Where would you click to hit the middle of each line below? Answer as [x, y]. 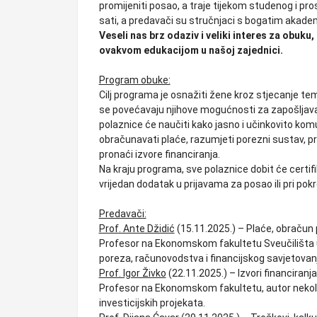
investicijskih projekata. [152, 303]
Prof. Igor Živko [132, 273]
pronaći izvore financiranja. [159, 154]
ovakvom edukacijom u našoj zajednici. [191, 50]
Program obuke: [134, 80]
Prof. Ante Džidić [137, 229]
